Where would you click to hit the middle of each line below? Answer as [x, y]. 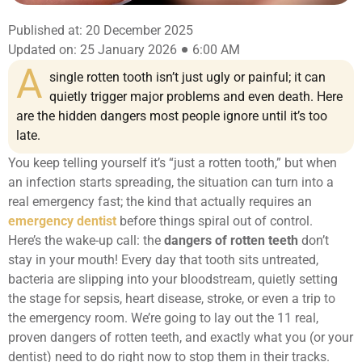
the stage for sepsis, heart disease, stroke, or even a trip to [172, 299]
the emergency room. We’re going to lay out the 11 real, [163, 318]
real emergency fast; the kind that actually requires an [160, 202]
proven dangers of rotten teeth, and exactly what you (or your [181, 337]
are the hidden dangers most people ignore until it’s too [172, 116]
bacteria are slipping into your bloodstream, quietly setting [173, 279]
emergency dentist [62, 221]
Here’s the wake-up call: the [86, 240]
